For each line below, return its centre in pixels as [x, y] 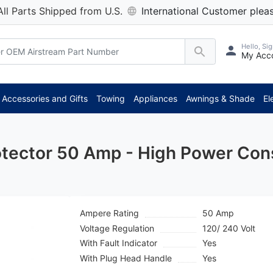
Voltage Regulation [117, 228]
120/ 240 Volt [229, 228]
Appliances [155, 98]
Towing [110, 98]
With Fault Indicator [119, 243]
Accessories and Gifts [44, 98]
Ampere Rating [110, 213]
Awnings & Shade [220, 98]
